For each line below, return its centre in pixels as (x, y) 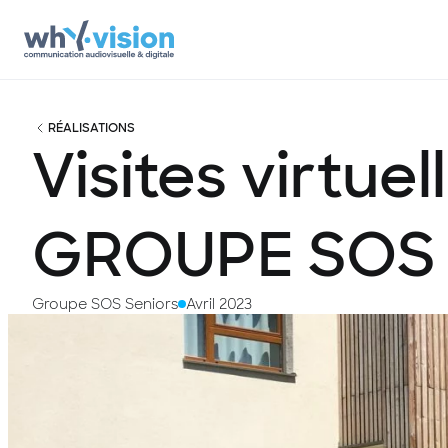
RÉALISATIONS (91, 128)
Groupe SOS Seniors (105, 304)
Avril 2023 (219, 304)
